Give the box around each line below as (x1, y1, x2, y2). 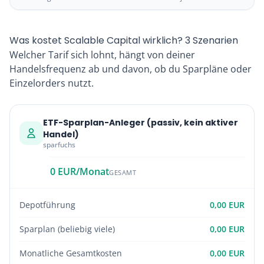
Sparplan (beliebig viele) (19, 223, 115, 235)
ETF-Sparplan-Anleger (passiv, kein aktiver (43, 117, 238, 128)
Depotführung (19, 199, 75, 210)
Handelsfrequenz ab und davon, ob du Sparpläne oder (9, 62, 252, 75)
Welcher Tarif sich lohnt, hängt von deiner (9, 48, 195, 61)
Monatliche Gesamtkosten (19, 247, 122, 259)
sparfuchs (43, 140, 75, 150)
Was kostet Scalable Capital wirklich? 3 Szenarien (9, 34, 238, 47)
